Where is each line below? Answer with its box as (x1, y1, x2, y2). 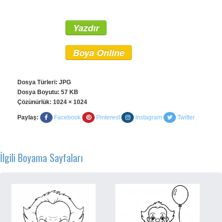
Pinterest (96, 114, 120, 121)
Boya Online (73, 46, 124, 59)
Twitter (177, 114, 195, 121)
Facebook (54, 114, 81, 121)
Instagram (135, 114, 162, 121)
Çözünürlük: (17, 99, 53, 106)
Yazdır (73, 21, 99, 34)
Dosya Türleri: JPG (17, 79, 71, 86)
